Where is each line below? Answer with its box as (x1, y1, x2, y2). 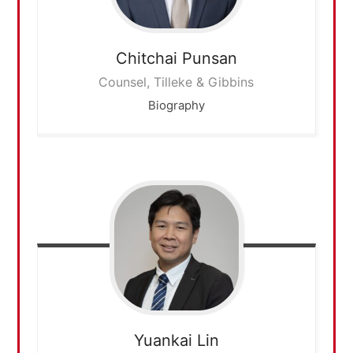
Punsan (181, 48, 237, 68)
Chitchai (115, 48, 182, 68)
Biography (147, 97, 205, 113)
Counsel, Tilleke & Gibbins (98, 73, 255, 90)
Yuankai (133, 330, 197, 350)
